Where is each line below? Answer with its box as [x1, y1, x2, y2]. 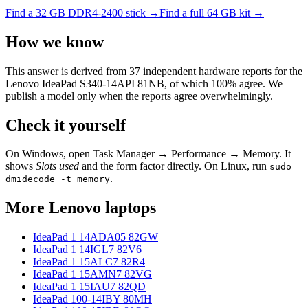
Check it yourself [5, 115, 126, 134]
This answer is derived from [5, 65, 129, 77]
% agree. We [228, 77, 283, 89]
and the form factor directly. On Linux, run [79, 160, 267, 173]
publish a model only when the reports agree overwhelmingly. [5, 89, 273, 102]
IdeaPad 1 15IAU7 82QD [33, 280, 146, 293]
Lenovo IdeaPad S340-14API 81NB [5, 77, 164, 89]
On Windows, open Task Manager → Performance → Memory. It [5, 148, 291, 160]
